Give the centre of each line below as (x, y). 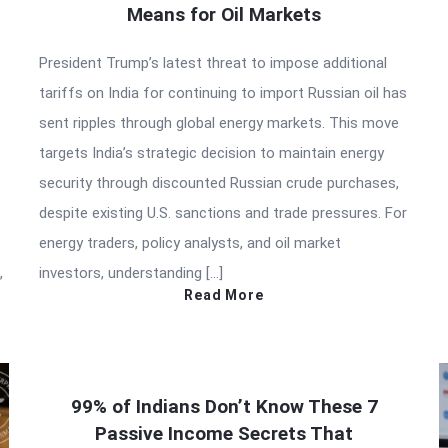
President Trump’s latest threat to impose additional (213, 62)
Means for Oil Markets (224, 14)
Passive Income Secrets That (224, 433)
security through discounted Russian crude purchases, (219, 182)
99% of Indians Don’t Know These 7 (224, 406)
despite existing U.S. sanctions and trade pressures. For (223, 212)
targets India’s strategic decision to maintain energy (211, 152)
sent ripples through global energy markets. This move (219, 122)
